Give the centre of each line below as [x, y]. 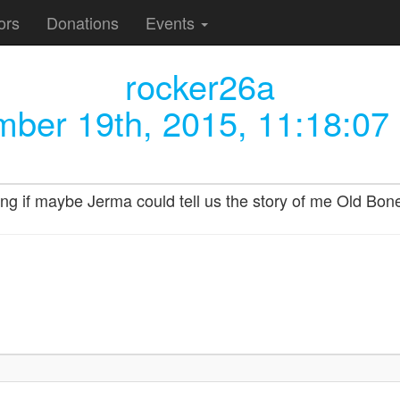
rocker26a [200, 85]
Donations [83, 22]
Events [172, 22]
